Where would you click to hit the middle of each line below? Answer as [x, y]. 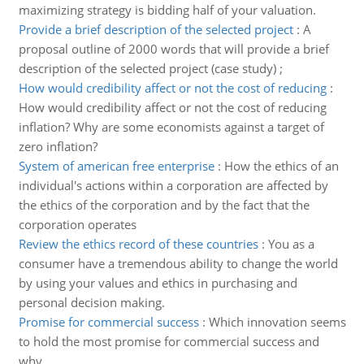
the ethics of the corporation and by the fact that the [164, 205]
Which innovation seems [277, 322]
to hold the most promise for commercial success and [169, 341]
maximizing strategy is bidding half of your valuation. [167, 10]
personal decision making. [91, 302]
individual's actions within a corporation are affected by [173, 185]
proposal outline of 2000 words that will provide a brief [173, 49]
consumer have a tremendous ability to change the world [178, 263]
